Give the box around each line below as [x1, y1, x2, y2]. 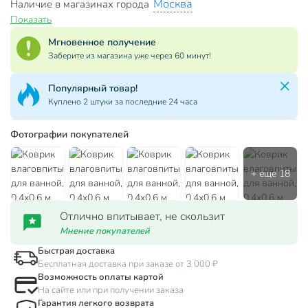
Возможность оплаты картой [38, 271, 164, 284]
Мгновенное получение [48, 35, 156, 49]
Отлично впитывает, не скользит [60, 208, 225, 224]
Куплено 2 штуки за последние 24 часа [48, 96, 197, 107]
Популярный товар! [48, 81, 137, 95]
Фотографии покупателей [10, 128, 129, 142]
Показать [10, 12, 52, 26]
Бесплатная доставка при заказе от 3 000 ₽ [38, 258, 218, 271]
